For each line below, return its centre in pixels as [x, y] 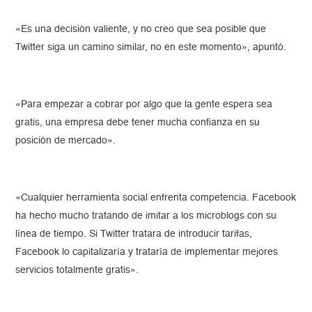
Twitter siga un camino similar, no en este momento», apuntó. [151, 47]
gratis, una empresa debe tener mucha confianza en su [138, 122]
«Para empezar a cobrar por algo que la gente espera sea [144, 104]
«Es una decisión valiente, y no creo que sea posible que [141, 29]
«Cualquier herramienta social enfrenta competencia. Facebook [156, 197]
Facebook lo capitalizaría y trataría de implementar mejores [147, 252]
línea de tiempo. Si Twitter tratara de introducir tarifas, [134, 234]
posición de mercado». [66, 140]
